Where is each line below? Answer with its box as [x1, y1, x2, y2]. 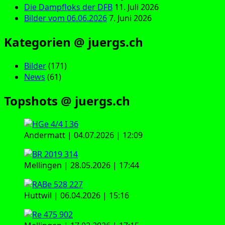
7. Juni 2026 [109, 12, 152, 24]
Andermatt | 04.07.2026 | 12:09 [24, 130, 143, 141]
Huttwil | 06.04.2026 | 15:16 [24, 190, 129, 201]
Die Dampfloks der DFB [24, 1, 113, 13]
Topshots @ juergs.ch [4, 92, 130, 109]
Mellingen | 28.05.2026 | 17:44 [24, 160, 139, 171]
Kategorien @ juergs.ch [4, 33, 143, 50]
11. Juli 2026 [115, 1, 159, 13]
